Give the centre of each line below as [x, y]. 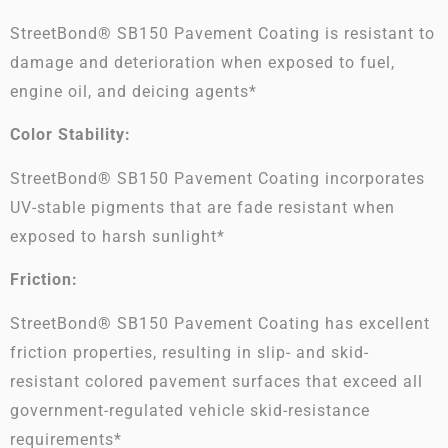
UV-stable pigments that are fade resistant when [202, 207]
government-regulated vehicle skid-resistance [190, 410]
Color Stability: [70, 135]
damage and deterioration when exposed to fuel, [202, 62]
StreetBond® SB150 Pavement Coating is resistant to [222, 33]
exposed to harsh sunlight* [117, 236]
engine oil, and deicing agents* [133, 91]
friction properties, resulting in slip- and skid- [189, 352]
